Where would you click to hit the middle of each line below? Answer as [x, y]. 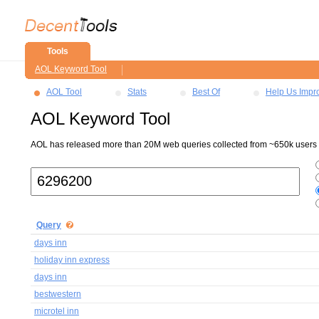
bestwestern [58, 294]
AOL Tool [64, 92]
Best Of [206, 92]
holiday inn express [72, 260]
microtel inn [57, 311]
